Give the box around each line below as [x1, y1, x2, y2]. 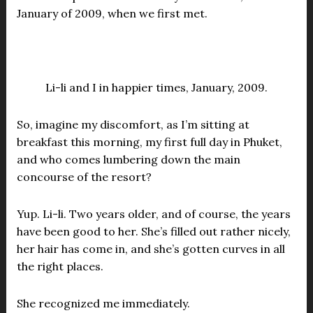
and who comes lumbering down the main [16, 152, 240, 166]
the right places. [16, 259, 103, 273]
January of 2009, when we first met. [16, 6, 208, 20]
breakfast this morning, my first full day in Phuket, [16, 135, 282, 149]
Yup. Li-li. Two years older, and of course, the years [16, 207, 291, 221]
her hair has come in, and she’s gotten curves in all [16, 242, 285, 256]
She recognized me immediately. [16, 296, 190, 310]
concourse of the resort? [16, 170, 152, 184]
